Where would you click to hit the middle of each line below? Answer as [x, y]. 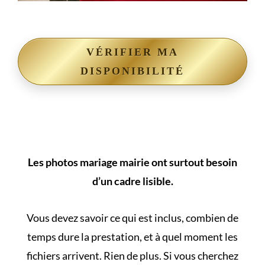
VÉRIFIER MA [132, 52]
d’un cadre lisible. [132, 181]
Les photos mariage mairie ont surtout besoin [132, 162]
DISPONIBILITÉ [132, 71]
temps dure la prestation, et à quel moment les [132, 237]
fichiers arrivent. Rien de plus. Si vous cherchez [132, 256]
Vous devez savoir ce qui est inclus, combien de [132, 218]
